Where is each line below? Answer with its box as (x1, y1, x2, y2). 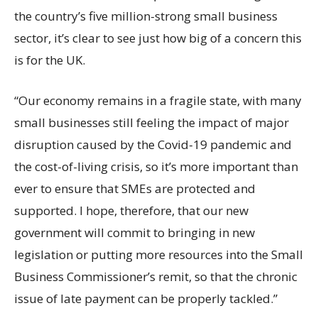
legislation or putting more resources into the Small (14, 246, 303, 263)
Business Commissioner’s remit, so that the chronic (14, 268, 297, 285)
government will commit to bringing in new (14, 224, 255, 241)
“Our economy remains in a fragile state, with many (14, 92, 302, 109)
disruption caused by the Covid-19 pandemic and (14, 136, 292, 153)
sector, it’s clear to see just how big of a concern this (14, 29, 302, 46)
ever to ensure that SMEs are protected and (14, 180, 256, 197)
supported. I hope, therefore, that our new (14, 202, 248, 219)
